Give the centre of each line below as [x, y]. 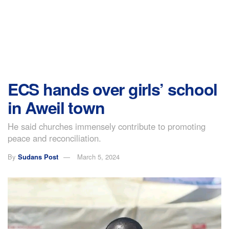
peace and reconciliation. [54, 138]
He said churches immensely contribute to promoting [107, 126]
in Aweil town [56, 107]
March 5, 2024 [98, 156]
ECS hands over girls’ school [113, 89]
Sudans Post [38, 156]
